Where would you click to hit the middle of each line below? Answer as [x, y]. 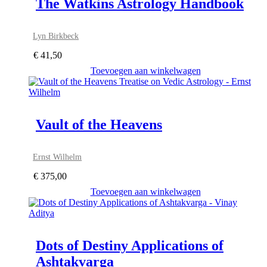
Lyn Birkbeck [56, 36]
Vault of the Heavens [99, 125]
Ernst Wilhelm [58, 157]
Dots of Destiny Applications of [130, 246]
